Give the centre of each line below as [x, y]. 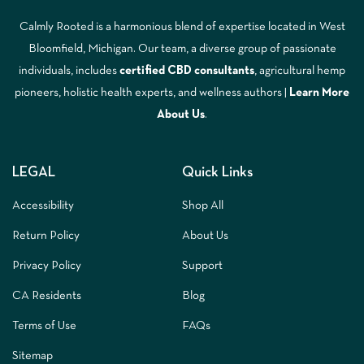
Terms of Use [44, 325]
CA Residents [47, 295]
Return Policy [46, 235]
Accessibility [43, 205]
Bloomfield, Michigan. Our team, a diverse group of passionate [182, 48]
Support [202, 265]
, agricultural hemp [300, 70]
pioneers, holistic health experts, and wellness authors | [152, 92]
